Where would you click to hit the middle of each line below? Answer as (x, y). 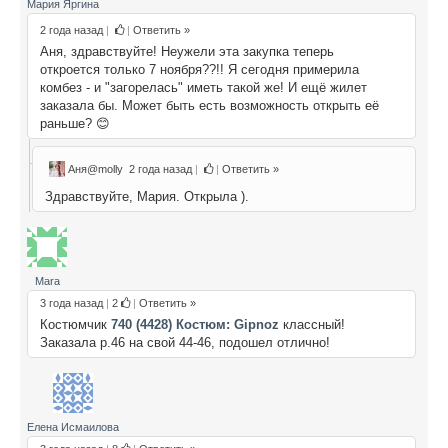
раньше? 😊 (75, 123)
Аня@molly (97, 168)
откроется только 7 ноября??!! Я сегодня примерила (199, 69)
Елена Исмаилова (73, 426)
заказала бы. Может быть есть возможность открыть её (209, 105)
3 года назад (71, 302)
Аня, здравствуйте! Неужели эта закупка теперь (187, 51)
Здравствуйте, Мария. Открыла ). (147, 196)
